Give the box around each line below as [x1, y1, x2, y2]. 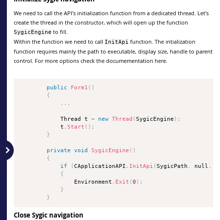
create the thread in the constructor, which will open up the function [14, 18, 188, 26]
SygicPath [157, 163, 188, 169]
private [47, 147, 71, 154]
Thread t [19, 115, 92, 122]
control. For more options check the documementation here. [14, 56, 167, 64]
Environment [19, 178, 112, 185]
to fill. [52, 27, 68, 35]
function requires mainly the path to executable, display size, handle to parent [14, 47, 213, 55]
